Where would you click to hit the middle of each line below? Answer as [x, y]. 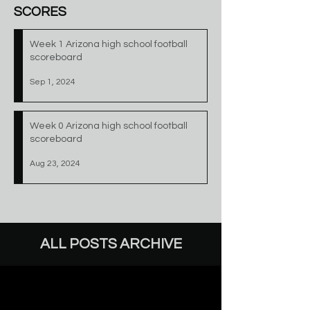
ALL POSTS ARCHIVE [111, 244]
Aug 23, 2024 [55, 163]
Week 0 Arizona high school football [109, 126]
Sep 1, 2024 [53, 82]
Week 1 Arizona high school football [109, 44]
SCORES [40, 12]
